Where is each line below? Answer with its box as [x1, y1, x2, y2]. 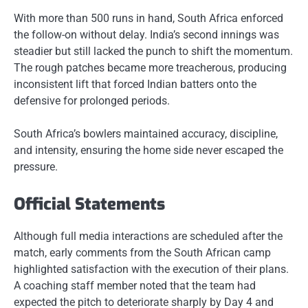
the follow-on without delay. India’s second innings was [14, 28, 279, 42]
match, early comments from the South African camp [14, 245, 271, 259]
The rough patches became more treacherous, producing [14, 61, 287, 75]
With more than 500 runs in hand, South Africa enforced [14, 12, 283, 25]
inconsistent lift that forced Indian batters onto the [14, 78, 256, 91]
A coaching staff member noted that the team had [14, 278, 256, 292]
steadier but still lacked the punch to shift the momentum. [14, 45, 293, 58]
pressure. [14, 160, 58, 174]
